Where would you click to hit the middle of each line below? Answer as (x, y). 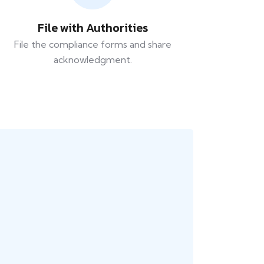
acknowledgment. (93, 60)
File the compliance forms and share (93, 44)
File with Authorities (93, 28)
